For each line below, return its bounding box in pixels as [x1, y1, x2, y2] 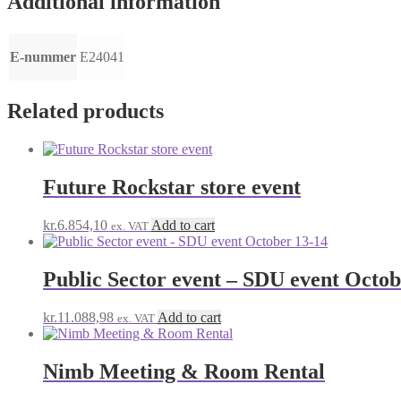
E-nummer [10, 48, 76, 64]
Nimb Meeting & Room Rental [43, 359, 325, 383]
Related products [7, 99, 164, 124]
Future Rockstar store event [43, 175, 301, 200]
